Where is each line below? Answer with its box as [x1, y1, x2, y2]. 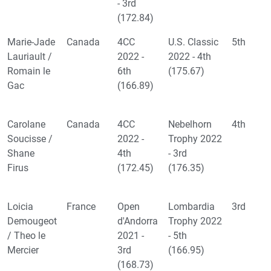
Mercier [7, 244, 39, 256]
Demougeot [7, 215, 57, 227]
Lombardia [168, 201, 215, 213]
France [67, 201, 96, 213]
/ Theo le [7, 230, 45, 242]
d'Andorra [117, 215, 158, 227]
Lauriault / [7, 51, 52, 63]
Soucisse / [7, 133, 53, 145]
